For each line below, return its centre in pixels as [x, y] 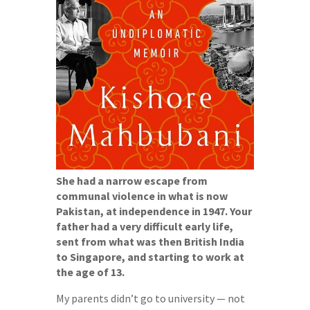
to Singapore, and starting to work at [150, 256]
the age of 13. [90, 272]
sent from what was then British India [150, 241]
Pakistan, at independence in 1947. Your [154, 211]
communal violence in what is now [142, 195]
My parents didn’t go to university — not [150, 298]
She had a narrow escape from [131, 180]
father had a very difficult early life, [144, 226]
